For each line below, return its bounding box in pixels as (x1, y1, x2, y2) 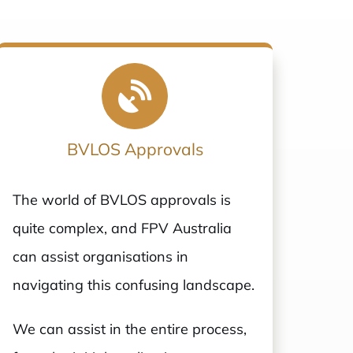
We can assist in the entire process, (13, 320, 247, 339)
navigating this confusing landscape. (13, 276, 255, 295)
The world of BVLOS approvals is (13, 191, 232, 210)
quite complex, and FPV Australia (13, 219, 232, 238)
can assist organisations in (13, 247, 189, 266)
